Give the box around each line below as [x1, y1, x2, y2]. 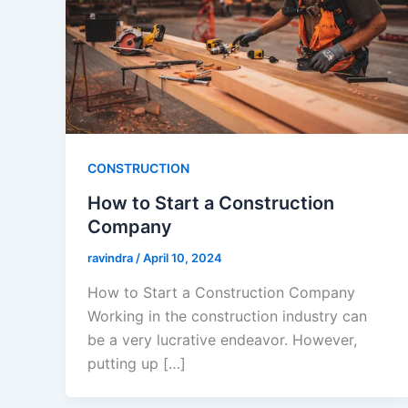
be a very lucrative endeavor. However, [87, 330, 357, 349]
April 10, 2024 [143, 250, 222, 265]
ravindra [87, 250, 136, 265]
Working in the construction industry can [87, 306, 367, 325]
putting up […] [87, 353, 186, 372]
